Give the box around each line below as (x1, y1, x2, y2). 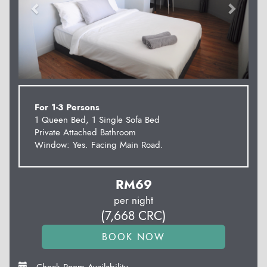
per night (114, 193, 153, 207)
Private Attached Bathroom (35, 125, 136, 139)
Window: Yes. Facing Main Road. (35, 138, 163, 151)
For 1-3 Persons (35, 100, 100, 114)
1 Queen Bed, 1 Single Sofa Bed (35, 113, 160, 126)
